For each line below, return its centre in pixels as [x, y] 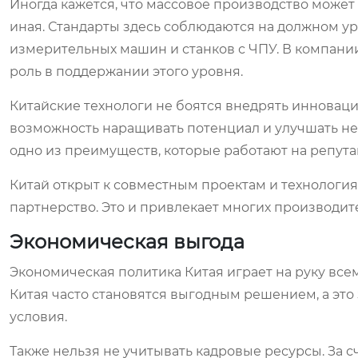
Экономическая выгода [127, 242]
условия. [38, 317]
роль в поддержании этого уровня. [126, 72]
